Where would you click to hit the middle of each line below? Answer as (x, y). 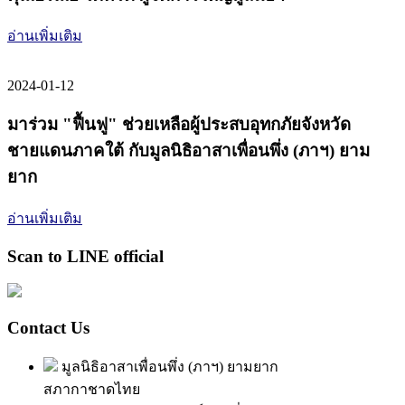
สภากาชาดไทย (92, 389)
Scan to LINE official (85, 256)
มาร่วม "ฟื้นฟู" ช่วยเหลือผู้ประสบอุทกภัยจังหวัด (179, 125)
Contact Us (48, 327)
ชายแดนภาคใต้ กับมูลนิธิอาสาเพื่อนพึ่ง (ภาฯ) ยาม (188, 151)
